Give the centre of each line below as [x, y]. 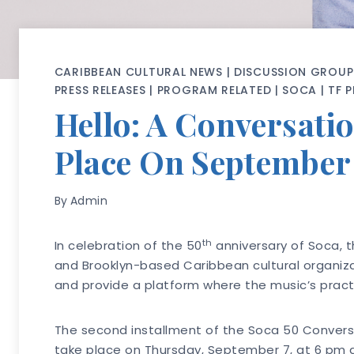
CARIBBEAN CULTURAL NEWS [138, 72]
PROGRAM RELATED [214, 90]
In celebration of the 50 [128, 246]
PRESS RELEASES [100, 90]
